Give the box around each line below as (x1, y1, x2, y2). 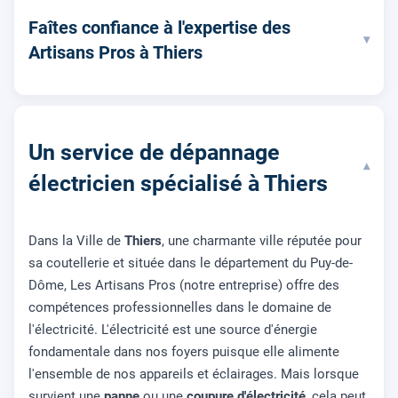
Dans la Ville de (28, 233, 124, 250)
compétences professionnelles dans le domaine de (28, 299, 331, 316)
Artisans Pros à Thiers (28, 41, 203, 63)
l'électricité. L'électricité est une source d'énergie (28, 322, 317, 338)
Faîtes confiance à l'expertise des (28, 16, 291, 38)
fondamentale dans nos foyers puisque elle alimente (28, 344, 339, 361)
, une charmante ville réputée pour (162, 233, 362, 250)
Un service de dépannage (28, 139, 280, 165)
